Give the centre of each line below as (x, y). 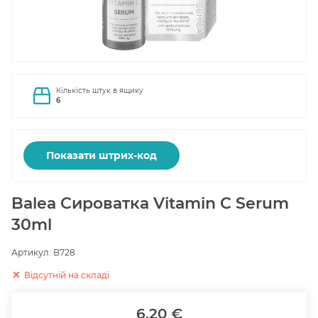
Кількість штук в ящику (100, 91)
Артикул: (32, 252)
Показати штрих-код (102, 155)
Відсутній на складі (67, 275)
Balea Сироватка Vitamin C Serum (150, 203)
